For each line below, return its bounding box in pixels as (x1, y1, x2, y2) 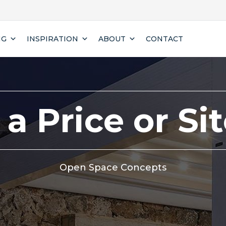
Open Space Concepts (60, 162, 166, 173)
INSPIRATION (27, 34, 78, 43)
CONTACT (146, 34, 183, 43)
